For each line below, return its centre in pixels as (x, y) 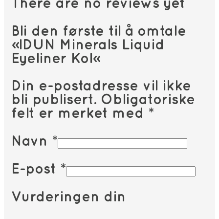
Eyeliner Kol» (55, 59)
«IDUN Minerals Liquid (88, 45)
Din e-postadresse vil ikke (101, 87)
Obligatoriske (148, 100)
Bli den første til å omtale (99, 31)
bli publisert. (54, 100)
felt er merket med (80, 114)
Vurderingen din (68, 197)
